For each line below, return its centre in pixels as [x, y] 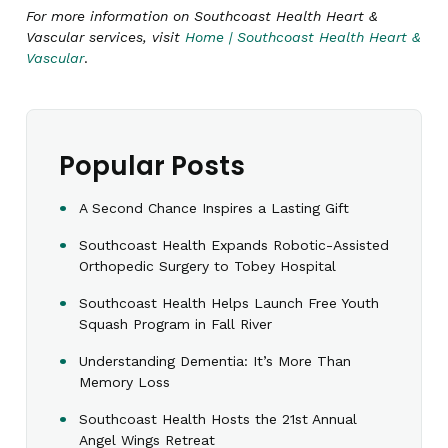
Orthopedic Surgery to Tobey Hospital [207, 266]
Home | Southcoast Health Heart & [302, 37]
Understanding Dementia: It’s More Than [215, 361]
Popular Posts [152, 166]
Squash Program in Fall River [175, 324]
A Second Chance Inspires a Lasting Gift [214, 208]
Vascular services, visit [105, 37]
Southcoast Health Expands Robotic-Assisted [234, 245]
